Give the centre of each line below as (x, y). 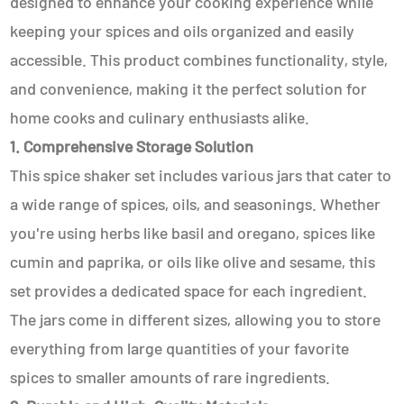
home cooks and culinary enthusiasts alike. (160, 117)
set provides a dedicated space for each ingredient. (189, 290)
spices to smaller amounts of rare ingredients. (170, 377)
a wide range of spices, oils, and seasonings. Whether (196, 204)
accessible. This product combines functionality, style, (199, 60)
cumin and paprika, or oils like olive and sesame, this (193, 262)
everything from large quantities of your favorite (180, 348)
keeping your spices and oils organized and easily (183, 31)
